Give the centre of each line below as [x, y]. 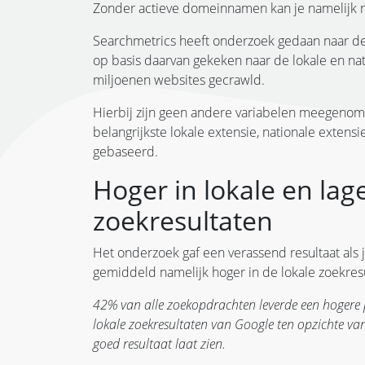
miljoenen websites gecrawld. [180, 79]
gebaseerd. [125, 151]
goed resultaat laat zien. [159, 343]
